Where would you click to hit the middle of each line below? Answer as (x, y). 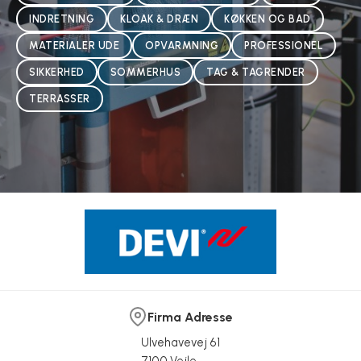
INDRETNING (62, 19)
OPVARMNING (182, 46)
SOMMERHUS (145, 72)
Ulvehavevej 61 (180, 342)
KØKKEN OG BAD (268, 19)
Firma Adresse (190, 317)
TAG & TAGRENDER (256, 72)
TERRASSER (60, 99)
